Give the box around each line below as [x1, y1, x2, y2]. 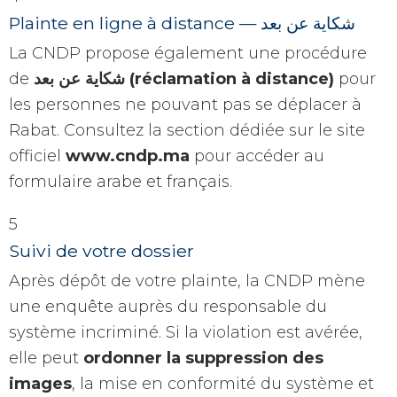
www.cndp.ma [66, 145, 190, 166]
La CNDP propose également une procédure [9, 43, 367, 63]
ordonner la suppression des [83, 347, 323, 368]
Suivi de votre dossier [9, 239, 194, 261]
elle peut [9, 347, 83, 368]
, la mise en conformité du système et [72, 373, 374, 393]
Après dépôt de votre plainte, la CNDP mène [9, 270, 365, 291]
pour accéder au [190, 145, 324, 166]
